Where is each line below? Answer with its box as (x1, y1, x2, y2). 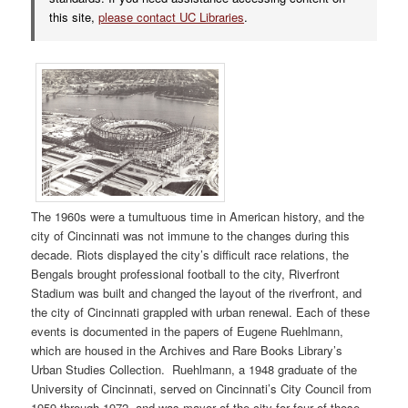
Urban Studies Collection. (31, 360, 169, 378)
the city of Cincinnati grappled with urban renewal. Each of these (31, 302, 371, 321)
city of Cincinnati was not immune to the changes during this (31, 226, 351, 244)
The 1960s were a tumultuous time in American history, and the (31, 207, 365, 225)
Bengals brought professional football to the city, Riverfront (31, 264, 341, 282)
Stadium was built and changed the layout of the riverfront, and (31, 283, 362, 301)
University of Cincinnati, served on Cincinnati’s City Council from (31, 379, 372, 397)
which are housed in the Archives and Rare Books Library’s (31, 341, 343, 359)
